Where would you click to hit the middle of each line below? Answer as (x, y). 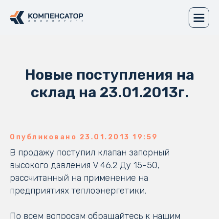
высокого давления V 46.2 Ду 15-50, (85, 165)
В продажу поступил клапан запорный (90, 153)
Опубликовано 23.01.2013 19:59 (84, 137)
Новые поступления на (109, 75)
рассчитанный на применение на (79, 178)
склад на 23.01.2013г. (109, 92)
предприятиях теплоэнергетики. (78, 191)
